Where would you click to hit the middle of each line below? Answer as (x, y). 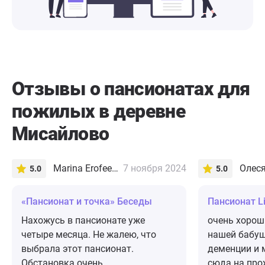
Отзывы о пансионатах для (131, 89)
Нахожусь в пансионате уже (83, 221)
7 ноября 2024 (155, 169)
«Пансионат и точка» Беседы (87, 202)
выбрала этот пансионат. (77, 249)
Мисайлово (61, 134)
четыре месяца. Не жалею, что (89, 235)
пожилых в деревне (99, 112)
